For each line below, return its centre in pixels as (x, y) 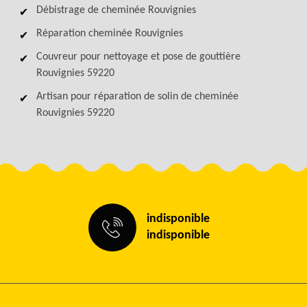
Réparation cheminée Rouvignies (109, 34)
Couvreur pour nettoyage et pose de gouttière (138, 57)
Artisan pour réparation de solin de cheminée (137, 97)
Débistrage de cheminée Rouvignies (116, 10)
